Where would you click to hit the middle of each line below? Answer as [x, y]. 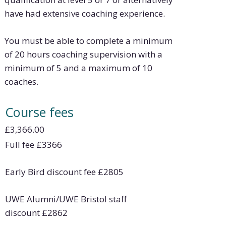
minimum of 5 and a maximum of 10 [79, 68]
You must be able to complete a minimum [89, 40]
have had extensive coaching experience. [85, 13]
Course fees [39, 112]
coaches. [23, 81]
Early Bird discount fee [51, 172]
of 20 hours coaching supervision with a [84, 54]
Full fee [20, 144]
